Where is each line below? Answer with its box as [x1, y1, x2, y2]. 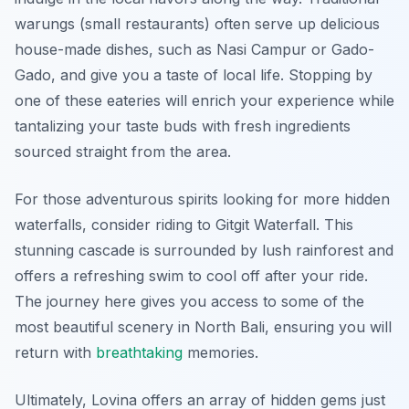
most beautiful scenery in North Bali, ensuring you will [15, 318, 392, 337]
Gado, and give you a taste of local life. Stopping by [15, 66, 372, 85]
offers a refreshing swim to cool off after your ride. [15, 267, 368, 286]
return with [15, 343, 96, 362]
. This [316, 215, 353, 235]
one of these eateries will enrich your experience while [15, 91, 394, 110]
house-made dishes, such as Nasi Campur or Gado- [15, 40, 374, 59]
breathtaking [96, 343, 183, 362]
